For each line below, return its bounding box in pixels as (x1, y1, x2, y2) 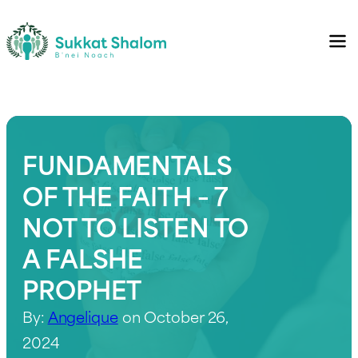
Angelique (47, 304, 118, 328)
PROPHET (22, 268, 142, 308)
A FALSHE (22, 237, 144, 276)
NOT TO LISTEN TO (22, 205, 249, 245)
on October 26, (117, 304, 229, 328)
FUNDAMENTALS (22, 143, 233, 183)
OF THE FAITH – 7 (22, 174, 229, 214)
